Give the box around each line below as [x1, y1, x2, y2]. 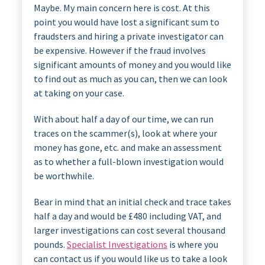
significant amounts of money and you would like [33, 59, 231, 70]
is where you [167, 238, 218, 250]
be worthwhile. [33, 170, 94, 182]
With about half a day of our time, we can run [33, 113, 214, 125]
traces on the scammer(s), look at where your [33, 127, 217, 139]
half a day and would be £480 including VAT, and [33, 210, 221, 222]
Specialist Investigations [66, 238, 167, 250]
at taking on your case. [33, 87, 124, 99]
